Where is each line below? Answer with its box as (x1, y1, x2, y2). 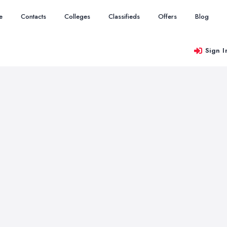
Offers (158, 12, 177, 21)
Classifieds (108, 12, 140, 21)
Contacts (21, 12, 46, 21)
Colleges (64, 12, 90, 21)
